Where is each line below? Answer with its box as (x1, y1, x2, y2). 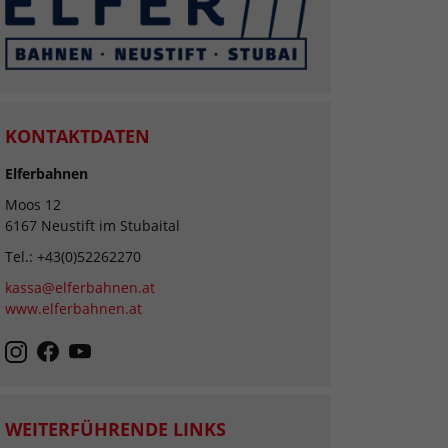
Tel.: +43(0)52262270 (5, 247, 141, 267)
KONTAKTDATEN (5, 124, 150, 149)
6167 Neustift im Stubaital (5, 216, 180, 236)
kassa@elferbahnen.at (5, 278, 155, 298)
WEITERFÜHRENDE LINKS (5, 416, 226, 441)
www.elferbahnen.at (5, 299, 142, 319)
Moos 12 (5, 195, 61, 215)
